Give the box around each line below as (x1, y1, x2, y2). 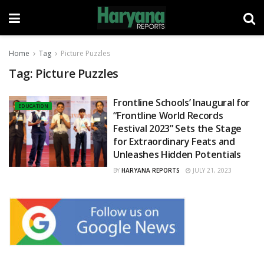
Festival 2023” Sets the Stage (113, 122, 242, 135)
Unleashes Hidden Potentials (113, 148, 241, 161)
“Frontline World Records (113, 109, 223, 122)
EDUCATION (18, 103, 48, 109)
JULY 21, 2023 (191, 166, 232, 174)
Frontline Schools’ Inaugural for (113, 96, 250, 109)
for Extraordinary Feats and (113, 135, 235, 148)
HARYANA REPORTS (121, 166, 180, 174)
